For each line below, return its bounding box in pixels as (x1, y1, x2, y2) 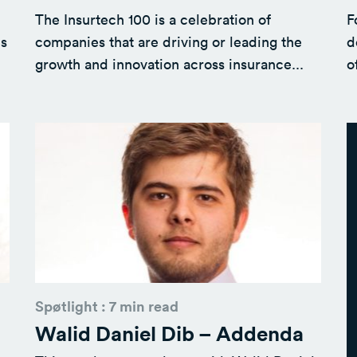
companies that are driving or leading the (34, 32, 302, 52)
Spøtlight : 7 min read (34, 296, 178, 316)
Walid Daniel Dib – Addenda (34, 319, 304, 347)
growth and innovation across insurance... (34, 54, 304, 74)
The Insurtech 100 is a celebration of (34, 10, 271, 29)
